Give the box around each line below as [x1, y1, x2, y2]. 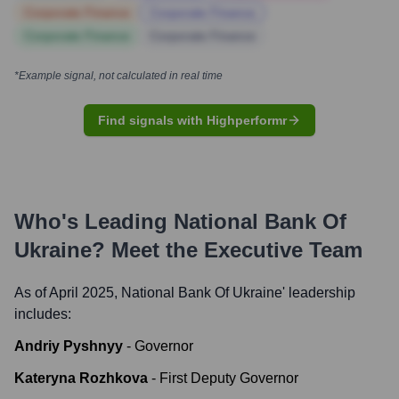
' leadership [282, 285, 355, 300]
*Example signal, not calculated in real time [14, 69, 223, 82]
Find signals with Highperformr [98, 113, 287, 127]
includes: [14, 306, 71, 322]
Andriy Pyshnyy [14, 338, 123, 354]
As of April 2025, [14, 285, 121, 300]
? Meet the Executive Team [92, 238, 362, 262]
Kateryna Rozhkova [14, 370, 148, 386]
